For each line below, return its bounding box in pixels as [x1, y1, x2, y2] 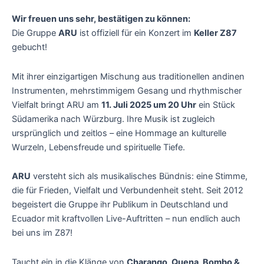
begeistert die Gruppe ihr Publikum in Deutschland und [12, 199, 228, 210]
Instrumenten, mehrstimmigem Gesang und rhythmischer [12, 85, 242, 96]
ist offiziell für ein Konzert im [77, 28, 194, 39]
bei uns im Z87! [12, 227, 72, 239]
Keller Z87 [194, 28, 237, 39]
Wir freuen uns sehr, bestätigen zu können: [12, 14, 190, 25]
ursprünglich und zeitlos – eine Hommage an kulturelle [12, 127, 226, 138]
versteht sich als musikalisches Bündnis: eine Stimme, [31, 171, 247, 182]
